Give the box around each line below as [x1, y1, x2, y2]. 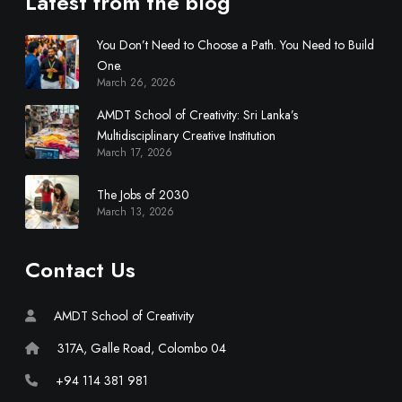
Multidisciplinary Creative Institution [97, 127, 275, 144]
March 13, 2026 [97, 204, 174, 220]
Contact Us [25, 254, 135, 285]
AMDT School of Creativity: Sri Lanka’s [97, 106, 298, 124]
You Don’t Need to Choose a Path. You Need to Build [97, 36, 374, 54]
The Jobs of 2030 [97, 186, 189, 204]
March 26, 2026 [97, 74, 176, 91]
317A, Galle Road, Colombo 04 [57, 339, 226, 357]
